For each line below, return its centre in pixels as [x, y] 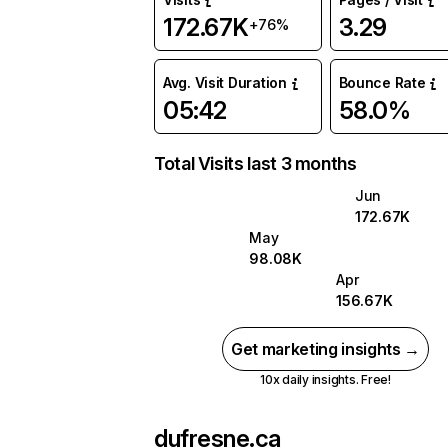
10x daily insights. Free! [325, 379]
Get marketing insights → [325, 349]
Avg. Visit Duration [225, 82]
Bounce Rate [382, 82]
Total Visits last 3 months [255, 163]
